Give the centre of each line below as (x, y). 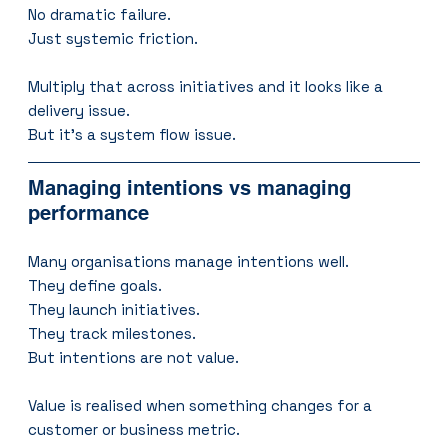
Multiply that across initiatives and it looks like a (208, 86)
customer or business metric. (134, 429)
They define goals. (95, 285)
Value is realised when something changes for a (202, 405)
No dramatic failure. (100, 14)
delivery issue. (79, 110)
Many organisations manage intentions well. (189, 261)
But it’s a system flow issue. (132, 134)
